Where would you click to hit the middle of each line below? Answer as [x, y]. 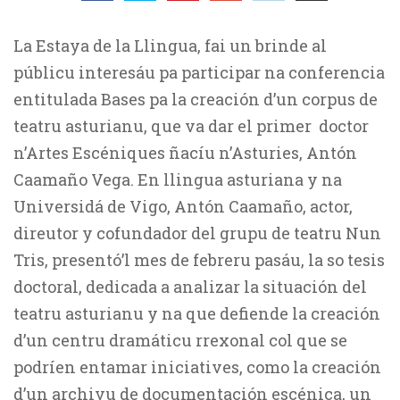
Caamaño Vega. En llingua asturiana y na [178, 179]
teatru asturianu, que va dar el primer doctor [191, 126]
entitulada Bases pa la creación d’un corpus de [196, 99]
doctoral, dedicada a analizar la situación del [190, 287]
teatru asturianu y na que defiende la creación [197, 313]
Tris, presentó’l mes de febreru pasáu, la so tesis [199, 260]
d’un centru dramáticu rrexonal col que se [180, 340]
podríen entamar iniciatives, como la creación [197, 367]
